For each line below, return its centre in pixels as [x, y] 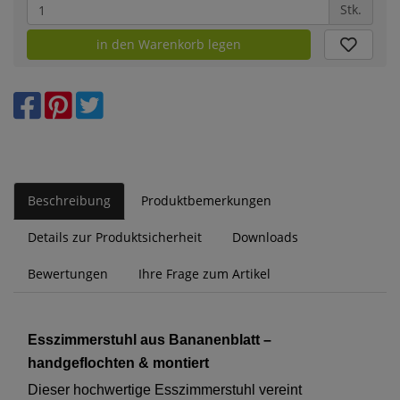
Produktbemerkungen [206, 200]
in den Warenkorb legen [169, 45]
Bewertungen [68, 273]
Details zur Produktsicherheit [115, 237]
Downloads [265, 237]
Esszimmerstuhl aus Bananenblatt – [150, 339]
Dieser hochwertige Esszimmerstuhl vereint [165, 389]
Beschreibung [69, 200]
